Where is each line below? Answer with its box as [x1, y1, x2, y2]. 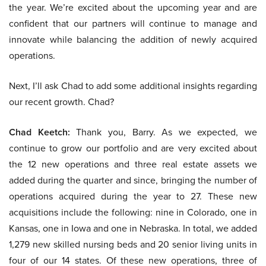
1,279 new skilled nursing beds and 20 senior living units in [9, 237, 257, 251]
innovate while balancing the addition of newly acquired [9, 33, 257, 46]
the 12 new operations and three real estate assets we [9, 157, 257, 171]
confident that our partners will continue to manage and [9, 17, 257, 30]
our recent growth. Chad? [9, 95, 114, 109]
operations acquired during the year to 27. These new [9, 189, 257, 203]
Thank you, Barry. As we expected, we [69, 125, 257, 139]
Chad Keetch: [9, 125, 70, 139]
